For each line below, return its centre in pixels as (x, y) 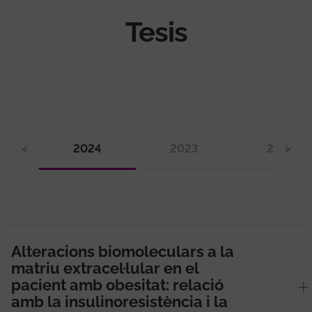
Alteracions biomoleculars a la (123, 251)
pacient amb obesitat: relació (117, 284)
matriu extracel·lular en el (105, 268)
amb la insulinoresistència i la (119, 301)
